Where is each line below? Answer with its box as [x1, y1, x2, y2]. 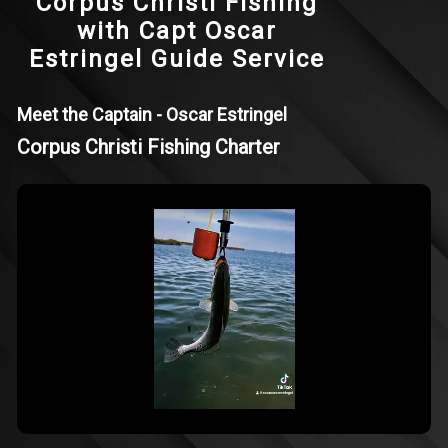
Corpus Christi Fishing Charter [17, 135, 280, 159]
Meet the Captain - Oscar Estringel [17, 104, 287, 125]
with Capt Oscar [76, 17, 277, 45]
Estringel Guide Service [28, 45, 325, 73]
